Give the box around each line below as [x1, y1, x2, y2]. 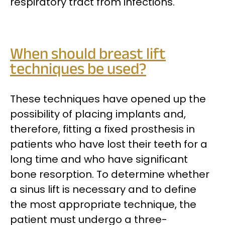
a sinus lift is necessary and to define [10, 182, 196, 196]
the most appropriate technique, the [10, 197, 196, 211]
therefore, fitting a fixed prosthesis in [10, 122, 195, 136]
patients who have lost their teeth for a [10, 137, 207, 151]
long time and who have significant [10, 152, 188, 166]
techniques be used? [10, 58, 146, 83]
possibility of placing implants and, [10, 106, 186, 121]
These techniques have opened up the [10, 91, 206, 106]
